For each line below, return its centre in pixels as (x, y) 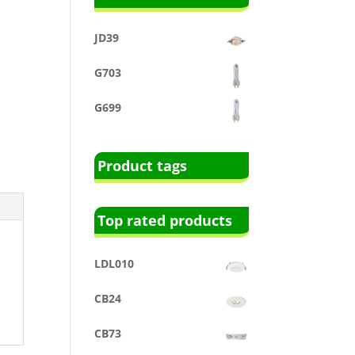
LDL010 (115, 263)
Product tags (143, 165)
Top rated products (165, 220)
